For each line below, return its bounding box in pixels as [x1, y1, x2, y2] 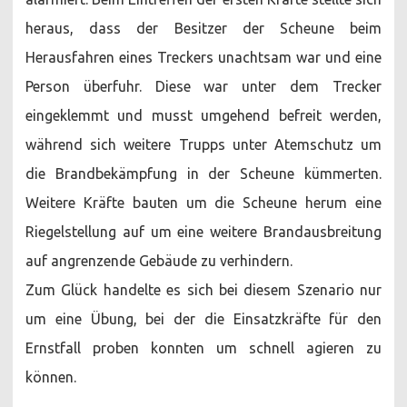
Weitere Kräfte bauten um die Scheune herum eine [25, 194, 382, 211]
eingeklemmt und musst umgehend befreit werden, [25, 106, 382, 124]
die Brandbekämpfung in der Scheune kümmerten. [25, 164, 382, 182]
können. [25, 368, 76, 385]
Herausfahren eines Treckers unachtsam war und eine [25, 48, 382, 65]
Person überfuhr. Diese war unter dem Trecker [25, 77, 382, 94]
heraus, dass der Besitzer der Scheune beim [25, 19, 382, 36]
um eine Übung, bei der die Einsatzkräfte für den [25, 310, 382, 327]
